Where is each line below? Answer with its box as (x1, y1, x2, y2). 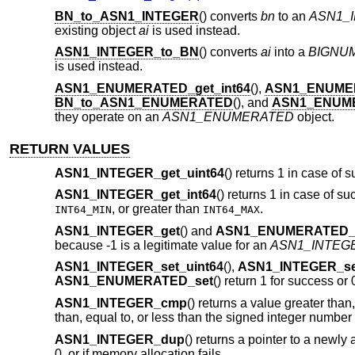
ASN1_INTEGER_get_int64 (54, 188, 216, 202)
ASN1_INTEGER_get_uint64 (54, 166, 224, 180)
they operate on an (54, 110, 162, 124)
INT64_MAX (202, 204, 260, 216)
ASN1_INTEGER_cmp (54, 296, 187, 311)
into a (270, 45, 308, 59)
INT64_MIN (54, 204, 112, 216)
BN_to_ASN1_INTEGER (54, 9, 199, 23)
